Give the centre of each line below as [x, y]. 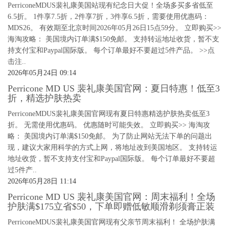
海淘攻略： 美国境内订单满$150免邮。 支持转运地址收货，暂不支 [113, 39]
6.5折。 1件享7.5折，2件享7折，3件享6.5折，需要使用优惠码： [108, 17]
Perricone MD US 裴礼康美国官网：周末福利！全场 [111, 197]
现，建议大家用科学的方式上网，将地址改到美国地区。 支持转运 [112, 147]
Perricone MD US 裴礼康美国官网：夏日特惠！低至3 [114, 88]
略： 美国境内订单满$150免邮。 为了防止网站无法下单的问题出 [110, 136]
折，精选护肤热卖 [44, 98]
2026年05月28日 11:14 [42, 181]
